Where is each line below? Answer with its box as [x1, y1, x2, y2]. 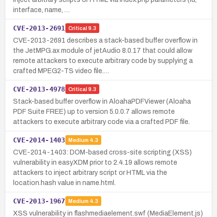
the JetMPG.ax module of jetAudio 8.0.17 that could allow [13, 46, 192, 54]
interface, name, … [13, 6, 70, 14]
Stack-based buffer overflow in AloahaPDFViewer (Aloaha [13, 97, 191, 105]
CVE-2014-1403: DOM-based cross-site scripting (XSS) [13, 148, 192, 156]
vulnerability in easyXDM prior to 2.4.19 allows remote [13, 158, 177, 166]
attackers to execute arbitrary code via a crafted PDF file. [13, 118, 190, 125]
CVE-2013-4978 [13, 85, 65, 93]
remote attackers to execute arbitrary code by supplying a [13, 57, 193, 64]
